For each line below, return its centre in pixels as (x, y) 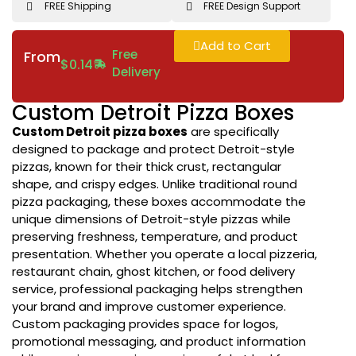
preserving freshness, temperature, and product (155, 236)
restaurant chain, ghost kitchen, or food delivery (153, 271)
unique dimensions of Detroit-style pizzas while (151, 219)
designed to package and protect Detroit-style (153, 149)
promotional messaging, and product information (159, 341)
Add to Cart (236, 46)
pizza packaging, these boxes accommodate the (159, 201)
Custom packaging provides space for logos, (145, 323)
